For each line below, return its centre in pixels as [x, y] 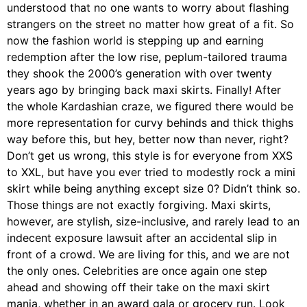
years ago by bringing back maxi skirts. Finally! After [144, 90]
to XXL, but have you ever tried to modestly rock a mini [151, 172]
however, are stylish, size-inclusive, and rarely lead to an [153, 221]
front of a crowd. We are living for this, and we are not [148, 254]
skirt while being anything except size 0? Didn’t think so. [153, 188]
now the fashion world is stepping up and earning [135, 40]
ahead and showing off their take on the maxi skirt [138, 287]
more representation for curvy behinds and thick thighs [150, 123]
